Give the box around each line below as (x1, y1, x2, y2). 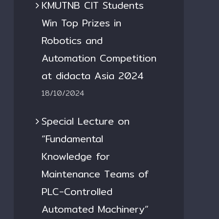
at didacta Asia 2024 (42, 67, 144, 83)
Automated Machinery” (42, 201, 149, 217)
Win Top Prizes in (42, 15, 121, 30)
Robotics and (42, 32, 103, 48)
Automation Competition (42, 50, 156, 66)
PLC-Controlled (42, 183, 112, 199)
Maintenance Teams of (42, 166, 149, 181)
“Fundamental (42, 131, 103, 146)
